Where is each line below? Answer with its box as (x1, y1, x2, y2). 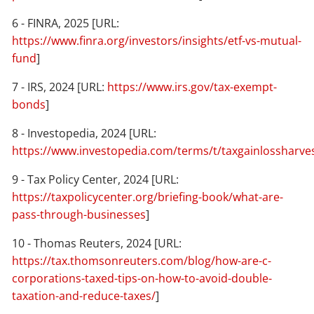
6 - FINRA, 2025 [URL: (12, 15, 120, 31)
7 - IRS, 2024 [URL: (12, 78, 108, 95)
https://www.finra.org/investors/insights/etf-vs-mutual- (12, 32, 302, 48)
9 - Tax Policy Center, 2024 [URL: (12, 171, 179, 187)
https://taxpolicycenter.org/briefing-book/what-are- (12, 189, 284, 205)
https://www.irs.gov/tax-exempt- (107, 78, 278, 95)
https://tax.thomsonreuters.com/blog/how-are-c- (12, 252, 272, 268)
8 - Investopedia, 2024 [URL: (12, 125, 157, 141)
